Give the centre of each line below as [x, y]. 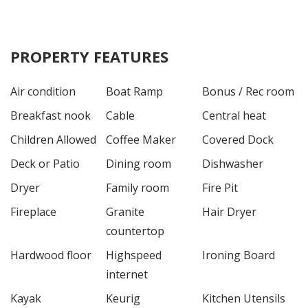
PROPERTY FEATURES [89, 56]
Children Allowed [53, 139]
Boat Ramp [135, 91]
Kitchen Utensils [243, 298]
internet [127, 274]
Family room [138, 187]
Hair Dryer [229, 211]
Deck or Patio [45, 163]
